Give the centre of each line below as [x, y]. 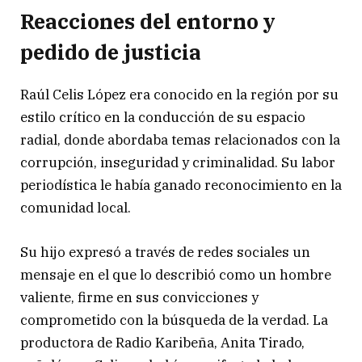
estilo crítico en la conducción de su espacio [163, 118]
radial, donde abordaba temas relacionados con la [180, 140]
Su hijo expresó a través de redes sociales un [165, 252]
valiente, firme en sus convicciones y [139, 297]
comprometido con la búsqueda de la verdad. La [174, 320]
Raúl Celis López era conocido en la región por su [179, 95]
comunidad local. [76, 208]
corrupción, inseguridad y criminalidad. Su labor [178, 163]
